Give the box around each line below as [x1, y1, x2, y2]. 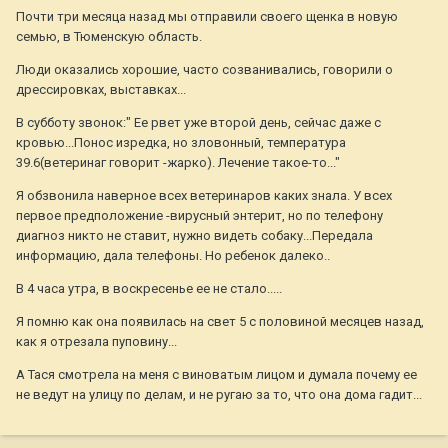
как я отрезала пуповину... [16, 334, 177, 350]
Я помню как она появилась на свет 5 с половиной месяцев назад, [16, 314, 424, 330]
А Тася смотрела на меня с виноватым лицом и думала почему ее [16, 367, 417, 383]
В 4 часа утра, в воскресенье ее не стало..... [16, 281, 282, 297]
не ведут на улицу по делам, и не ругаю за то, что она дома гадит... [16, 387, 422, 403]
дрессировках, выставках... [16, 82, 186, 98]
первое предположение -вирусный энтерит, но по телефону [16, 208, 383, 224]
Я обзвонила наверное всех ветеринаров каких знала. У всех [16, 188, 392, 204]
